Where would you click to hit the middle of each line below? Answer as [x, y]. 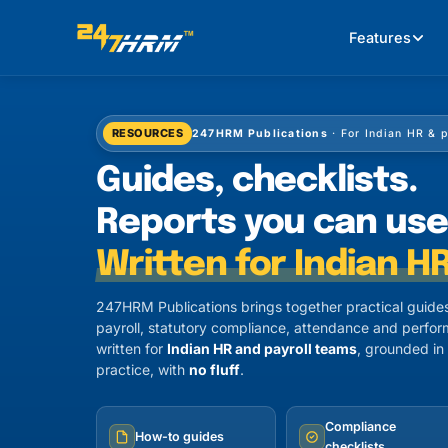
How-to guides [179, 436]
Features [380, 37]
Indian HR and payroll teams [262, 348]
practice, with [142, 369]
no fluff [214, 369]
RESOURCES [147, 133]
